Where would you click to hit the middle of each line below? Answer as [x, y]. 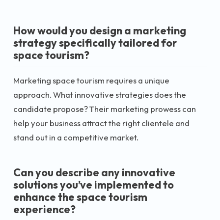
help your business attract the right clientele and [101, 123]
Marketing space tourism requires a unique [91, 80]
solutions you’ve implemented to [94, 184]
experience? [44, 209]
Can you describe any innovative [94, 172]
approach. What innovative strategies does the [100, 94]
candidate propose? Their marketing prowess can [105, 109]
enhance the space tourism [80, 197]
